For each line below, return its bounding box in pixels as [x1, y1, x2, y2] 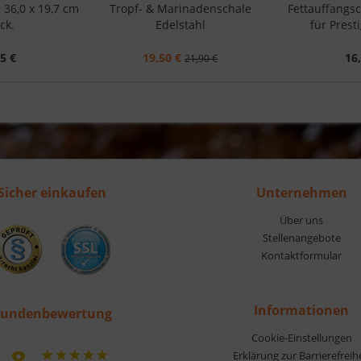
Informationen [254, 301, 349, 319]
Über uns [280, 212, 323, 227]
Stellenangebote [262, 230, 341, 245]
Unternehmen [255, 183, 347, 201]
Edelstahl [155, 16, 205, 32]
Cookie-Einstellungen [251, 330, 352, 345]
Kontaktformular [261, 247, 342, 263]
